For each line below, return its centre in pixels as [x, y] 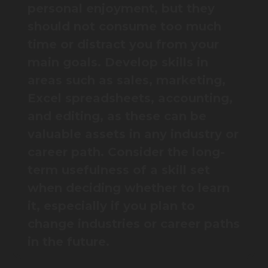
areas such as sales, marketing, [127, 80]
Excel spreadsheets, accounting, [130, 98]
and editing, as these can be [117, 116]
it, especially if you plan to [111, 206]
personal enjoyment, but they [121, 9]
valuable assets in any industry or [133, 134]
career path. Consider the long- [126, 152]
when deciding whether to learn [129, 188]
